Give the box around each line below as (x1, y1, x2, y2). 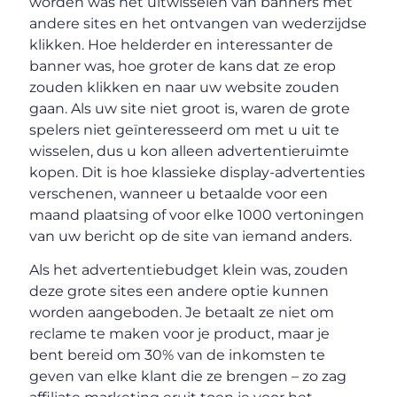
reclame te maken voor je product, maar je (29, 325, 331, 343)
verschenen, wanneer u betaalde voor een (29, 184, 329, 202)
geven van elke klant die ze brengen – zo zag (29, 368, 347, 385)
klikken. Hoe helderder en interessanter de (29, 35, 334, 53)
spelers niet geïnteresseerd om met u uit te (29, 121, 340, 138)
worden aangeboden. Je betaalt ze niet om (29, 304, 335, 322)
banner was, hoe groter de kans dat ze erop (29, 57, 337, 74)
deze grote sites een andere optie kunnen (29, 283, 330, 300)
